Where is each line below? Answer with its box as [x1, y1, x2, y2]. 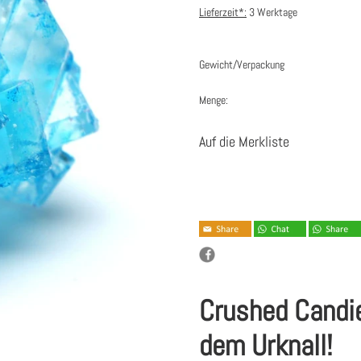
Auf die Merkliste [199, 132, 289, 151]
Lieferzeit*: [199, 5, 247, 20]
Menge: [199, 93, 228, 108]
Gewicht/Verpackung [199, 57, 284, 73]
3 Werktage [247, 5, 297, 20]
